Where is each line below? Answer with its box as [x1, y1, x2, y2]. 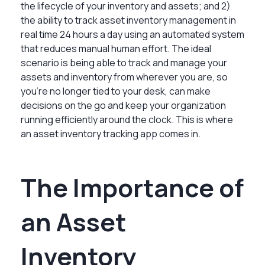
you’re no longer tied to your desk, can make [21, 84, 211, 98]
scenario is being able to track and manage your [21, 56, 227, 69]
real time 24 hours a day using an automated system [21, 27, 244, 41]
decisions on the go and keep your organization [21, 98, 226, 112]
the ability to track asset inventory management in [21, 13, 236, 27]
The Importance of [21, 170, 244, 205]
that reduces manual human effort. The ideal [21, 41, 211, 55]
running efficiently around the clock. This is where [21, 112, 233, 126]
